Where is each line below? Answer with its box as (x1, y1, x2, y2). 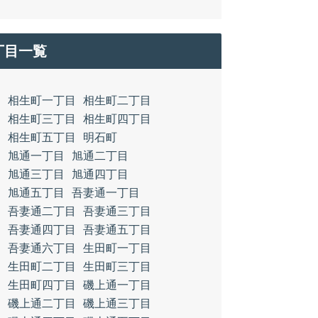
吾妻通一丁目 (72, 187, 140, 199)
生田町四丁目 (8, 279, 76, 291)
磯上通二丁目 (8, 297, 76, 309)
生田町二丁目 (8, 261, 76, 273)
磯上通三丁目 (83, 297, 151, 309)
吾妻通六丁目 (8, 242, 76, 254)
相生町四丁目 (83, 113, 151, 125)
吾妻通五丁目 (83, 224, 151, 236)
